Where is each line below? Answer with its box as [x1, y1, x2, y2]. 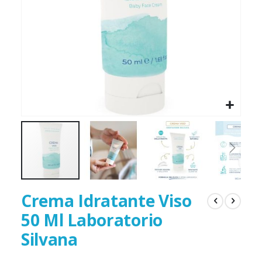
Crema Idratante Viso [20, 189, 192, 212]
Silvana [20, 228, 78, 251]
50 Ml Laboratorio [20, 209, 163, 232]
